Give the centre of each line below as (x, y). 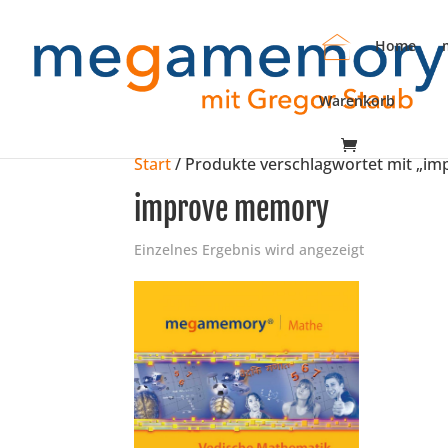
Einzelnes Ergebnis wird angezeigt (249, 249)
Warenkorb (357, 100)
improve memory (232, 209)
